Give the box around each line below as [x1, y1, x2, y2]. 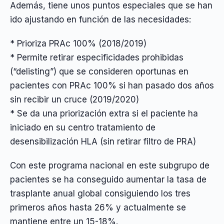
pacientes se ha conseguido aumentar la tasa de [10, 174, 206, 185]
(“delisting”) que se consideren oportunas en [10, 66, 188, 76]
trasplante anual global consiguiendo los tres [10, 188, 190, 199]
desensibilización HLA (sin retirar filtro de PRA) [10, 136, 196, 146]
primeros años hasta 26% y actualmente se [10, 202, 186, 213]
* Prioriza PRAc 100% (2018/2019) [10, 38, 146, 48]
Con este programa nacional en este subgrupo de [10, 160, 209, 171]
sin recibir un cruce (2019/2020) [10, 94, 139, 104]
